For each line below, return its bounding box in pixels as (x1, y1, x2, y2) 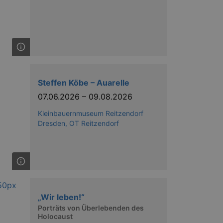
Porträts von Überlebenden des (38, 204, 144, 212)
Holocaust (38, 212, 73, 221)
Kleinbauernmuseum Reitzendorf (38, 109, 143, 117)
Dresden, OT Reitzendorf (38, 118, 119, 127)
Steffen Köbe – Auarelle (38, 77, 129, 88)
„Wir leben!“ (38, 192, 85, 202)
